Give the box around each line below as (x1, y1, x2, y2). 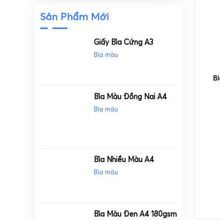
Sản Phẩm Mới (40, 10, 109, 23)
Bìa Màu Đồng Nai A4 (94, 91, 167, 101)
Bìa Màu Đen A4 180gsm (94, 209, 177, 219)
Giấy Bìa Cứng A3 (94, 37, 154, 47)
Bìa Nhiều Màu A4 (94, 155, 155, 165)
